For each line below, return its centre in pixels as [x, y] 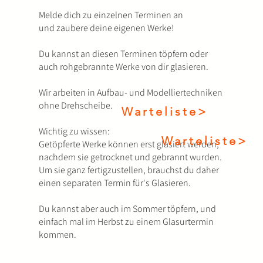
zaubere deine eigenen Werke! [114, 28]
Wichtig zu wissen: [74, 131]
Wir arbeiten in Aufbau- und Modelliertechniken [130, 92]
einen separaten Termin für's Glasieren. [114, 183]
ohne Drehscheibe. [75, 105]
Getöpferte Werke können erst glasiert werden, [129, 144]
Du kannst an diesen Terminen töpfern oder [123, 54]
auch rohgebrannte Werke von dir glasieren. [123, 67]
